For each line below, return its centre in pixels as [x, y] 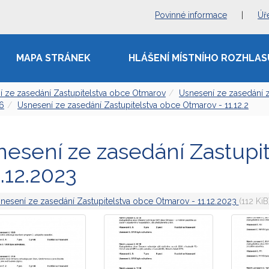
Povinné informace [191, 15]
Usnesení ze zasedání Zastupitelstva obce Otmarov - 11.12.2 [133, 105]
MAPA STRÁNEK [53, 58]
